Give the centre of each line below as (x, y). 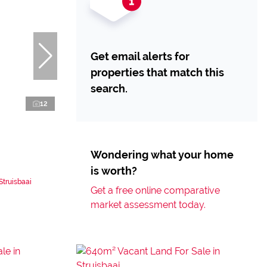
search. (109, 89)
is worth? (114, 171)
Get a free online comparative (155, 190)
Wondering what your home (162, 155)
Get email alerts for (140, 56)
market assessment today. (148, 205)
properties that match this (157, 72)
